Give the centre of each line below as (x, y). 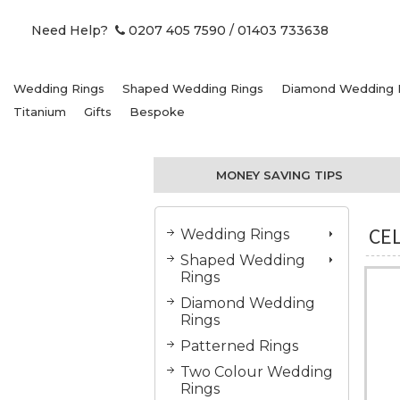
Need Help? (73, 30)
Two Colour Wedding (257, 371)
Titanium (40, 111)
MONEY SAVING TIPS (280, 175)
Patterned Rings (239, 346)
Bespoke (157, 111)
